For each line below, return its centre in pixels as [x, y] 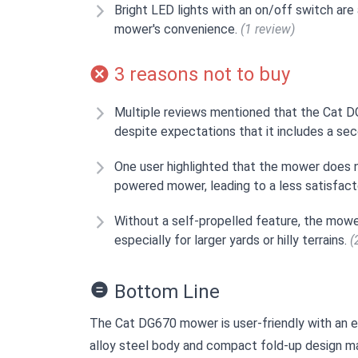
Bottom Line [165, 292]
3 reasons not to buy [200, 75]
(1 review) [268, 30]
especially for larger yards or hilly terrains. [233, 241]
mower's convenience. [178, 30]
